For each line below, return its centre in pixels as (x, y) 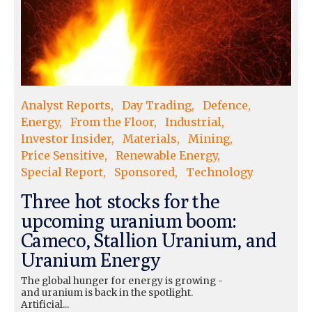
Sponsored (145, 172)
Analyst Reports (66, 105)
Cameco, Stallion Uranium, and (149, 240)
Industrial (193, 122)
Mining (209, 138)
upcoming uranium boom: (129, 220)
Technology (220, 172)
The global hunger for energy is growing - (122, 281)
